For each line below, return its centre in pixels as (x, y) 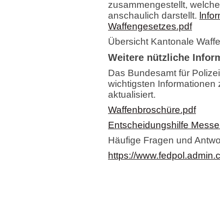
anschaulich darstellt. (154, 16)
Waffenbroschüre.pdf (152, 110)
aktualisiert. (132, 95)
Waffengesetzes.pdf (150, 27)
